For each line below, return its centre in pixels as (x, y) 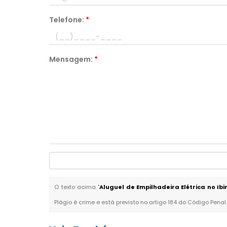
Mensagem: (72, 59)
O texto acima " (77, 187)
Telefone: (68, 20)
